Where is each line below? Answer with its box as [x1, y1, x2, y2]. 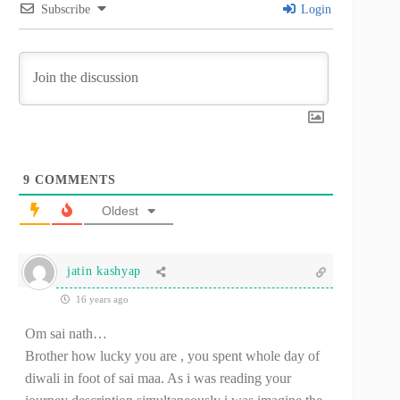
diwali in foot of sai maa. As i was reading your [25, 370, 291, 386]
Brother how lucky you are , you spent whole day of [25, 347, 320, 363]
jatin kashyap [67, 264, 142, 279]
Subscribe [41, 2, 90, 16]
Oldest [102, 203, 138, 218]
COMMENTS [30, 172, 116, 187]
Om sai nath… [25, 325, 107, 341]
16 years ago [73, 293, 129, 304]
